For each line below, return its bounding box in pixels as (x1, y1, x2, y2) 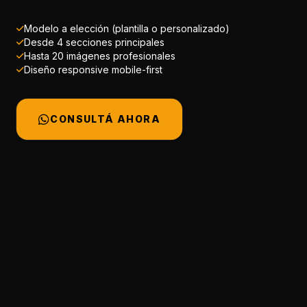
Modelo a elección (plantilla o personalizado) (24, 23, 230, 35)
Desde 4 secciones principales (24, 36, 164, 49)
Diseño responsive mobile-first (24, 64, 162, 76)
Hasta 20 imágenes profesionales (24, 50, 175, 62)
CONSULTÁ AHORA (50, 113, 161, 125)
